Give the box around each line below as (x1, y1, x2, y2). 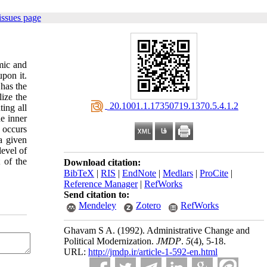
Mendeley (79, 200, 116, 210)
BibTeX (64, 168, 94, 178)
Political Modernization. (64, 236, 156, 246)
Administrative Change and (145, 225, 250, 235)
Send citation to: (64, 190, 129, 200)
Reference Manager (64, 179, 138, 189)
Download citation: (64, 157, 141, 167)
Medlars (163, 168, 193, 178)
